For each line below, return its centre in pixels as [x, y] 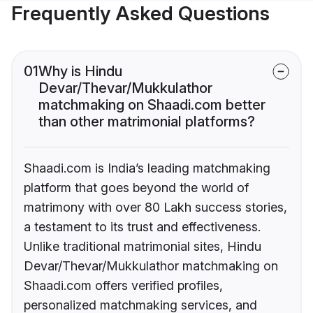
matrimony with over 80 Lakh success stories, [155, 208]
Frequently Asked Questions [140, 14]
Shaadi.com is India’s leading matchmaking [147, 168]
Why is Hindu [80, 72]
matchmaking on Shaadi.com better [152, 105]
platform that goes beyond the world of [136, 188]
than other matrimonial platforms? [147, 122]
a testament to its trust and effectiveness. [142, 227]
